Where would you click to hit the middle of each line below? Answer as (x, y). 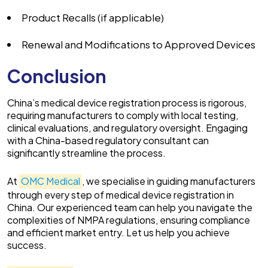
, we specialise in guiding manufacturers (169, 181)
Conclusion (57, 76)
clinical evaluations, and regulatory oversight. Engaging (127, 127)
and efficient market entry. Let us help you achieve (118, 232)
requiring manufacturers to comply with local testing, (123, 115)
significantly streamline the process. (87, 153)
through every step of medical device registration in (121, 194)
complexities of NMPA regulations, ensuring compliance (129, 220)
